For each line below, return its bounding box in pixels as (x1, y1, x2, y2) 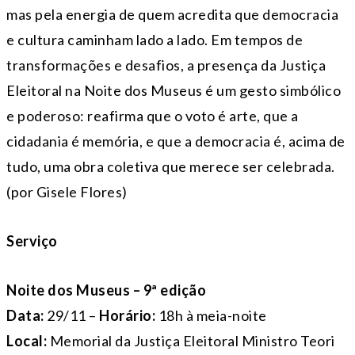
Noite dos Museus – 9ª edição (6, 281, 206, 300)
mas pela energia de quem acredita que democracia (6, 6, 338, 24)
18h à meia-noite (155, 307, 267, 325)
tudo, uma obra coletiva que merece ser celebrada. (6, 158, 335, 176)
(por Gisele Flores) (6, 183, 128, 201)
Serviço (6, 232, 58, 250)
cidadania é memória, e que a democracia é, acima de (6, 132, 345, 151)
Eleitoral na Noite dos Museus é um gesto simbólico (6, 82, 341, 100)
